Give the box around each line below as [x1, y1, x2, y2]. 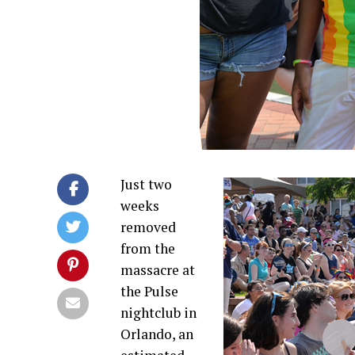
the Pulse [120, 282, 178, 300]
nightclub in [120, 303, 197, 322]
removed [120, 218, 176, 236]
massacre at [120, 261, 195, 279]
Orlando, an [120, 325, 193, 343]
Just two [120, 175, 172, 193]
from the [120, 239, 175, 258]
